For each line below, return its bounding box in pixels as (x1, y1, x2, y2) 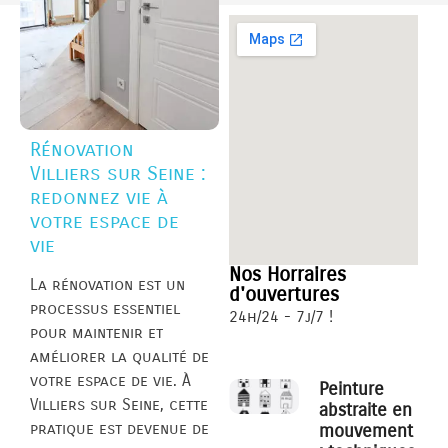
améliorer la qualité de (30, 347, 209, 367)
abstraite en (319, 399, 413, 422)
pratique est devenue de (30, 419, 209, 439)
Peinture (319, 378, 385, 401)
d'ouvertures (229, 283, 340, 307)
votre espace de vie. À (30, 371, 191, 391)
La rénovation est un (30, 275, 185, 295)
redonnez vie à (30, 186, 168, 210)
